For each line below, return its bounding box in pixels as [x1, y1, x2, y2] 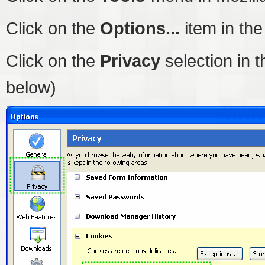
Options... [100, 18, 180, 38]
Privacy [100, 51, 160, 70]
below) [6, 77, 56, 97]
